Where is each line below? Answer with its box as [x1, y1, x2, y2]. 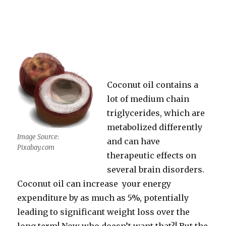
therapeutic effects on [107, 150, 197, 160]
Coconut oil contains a [107, 80, 199, 90]
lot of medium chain [107, 94, 190, 104]
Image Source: [17, 133, 60, 141]
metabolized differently [107, 122, 203, 132]
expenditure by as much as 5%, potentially [17, 193, 189, 203]
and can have [107, 136, 160, 146]
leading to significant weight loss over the [17, 207, 190, 217]
